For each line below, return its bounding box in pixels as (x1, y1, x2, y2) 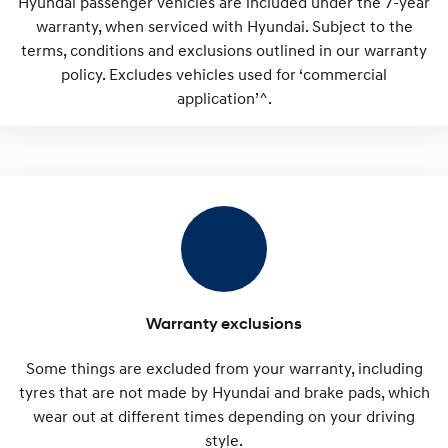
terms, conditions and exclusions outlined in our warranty (21, 40, 427, 60)
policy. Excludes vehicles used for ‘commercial (61, 64, 387, 84)
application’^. (176, 88, 272, 108)
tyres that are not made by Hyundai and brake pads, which (18, 382, 430, 402)
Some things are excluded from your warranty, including (25, 358, 423, 378)
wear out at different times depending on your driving (33, 406, 415, 426)
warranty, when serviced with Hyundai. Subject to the (35, 16, 413, 36)
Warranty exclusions (146, 314, 302, 333)
